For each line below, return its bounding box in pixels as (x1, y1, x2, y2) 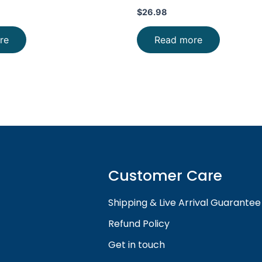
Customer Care (108, 165, 223, 186)
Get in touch (108, 238, 166, 252)
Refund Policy (108, 217, 170, 231)
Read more (154, 33, 202, 46)
